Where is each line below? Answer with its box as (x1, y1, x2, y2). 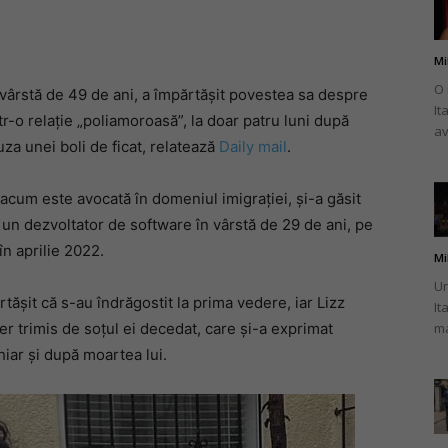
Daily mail (219, 137, 287, 156)
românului (223, 108, 286, 126)
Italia (223, 368, 254, 386)
